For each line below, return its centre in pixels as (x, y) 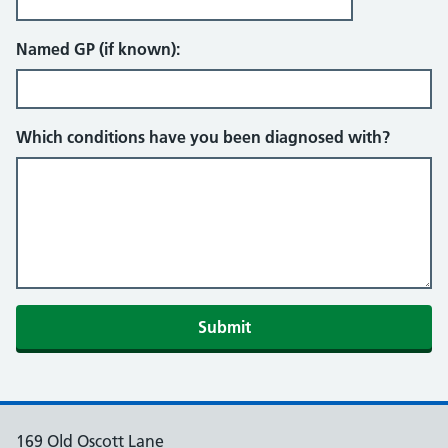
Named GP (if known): (98, 49)
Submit (224, 327)
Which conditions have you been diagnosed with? (203, 137)
